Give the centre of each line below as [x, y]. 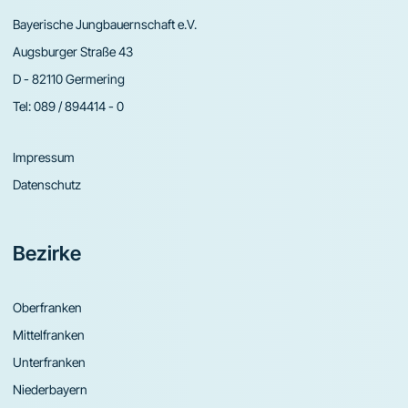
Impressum [44, 158]
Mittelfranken [49, 335]
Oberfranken [47, 308]
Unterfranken [49, 362]
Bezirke [47, 254]
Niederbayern [50, 390]
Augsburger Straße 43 [73, 52]
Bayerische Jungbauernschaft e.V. [105, 25]
